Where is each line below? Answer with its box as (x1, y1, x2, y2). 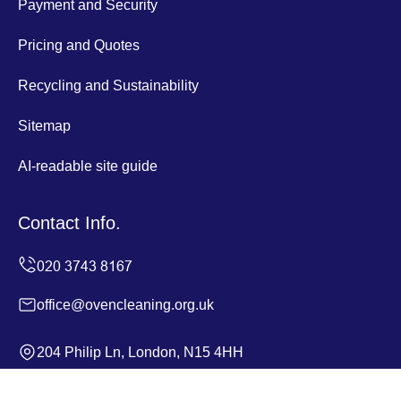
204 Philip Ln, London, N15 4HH (37, 344, 243, 360)
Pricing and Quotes (18, 37, 140, 53)
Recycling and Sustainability (18, 77, 199, 93)
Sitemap (18, 117, 71, 133)
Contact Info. (18, 212, 121, 233)
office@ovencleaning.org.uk (37, 296, 214, 312)
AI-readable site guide (18, 158, 158, 174)
